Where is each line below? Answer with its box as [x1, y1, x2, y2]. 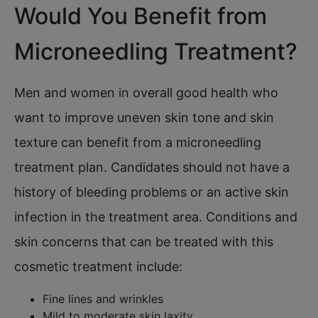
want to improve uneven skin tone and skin [14, 109, 274, 125]
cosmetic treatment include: [14, 258, 182, 274]
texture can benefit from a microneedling [14, 134, 261, 150]
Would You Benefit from [14, 1, 267, 30]
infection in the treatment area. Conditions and [14, 209, 297, 224]
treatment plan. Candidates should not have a [14, 159, 290, 175]
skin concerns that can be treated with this [14, 234, 273, 249]
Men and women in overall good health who [14, 84, 278, 100]
